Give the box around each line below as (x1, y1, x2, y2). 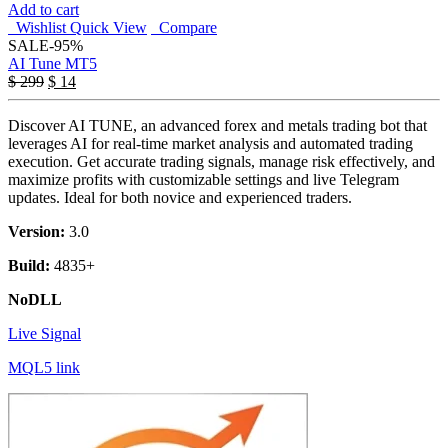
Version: (8, 223, 65, 241)
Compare (151, 19, 217, 37)
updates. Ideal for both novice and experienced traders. (8, 189, 352, 207)
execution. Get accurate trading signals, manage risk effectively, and (8, 153, 435, 171)
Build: (8, 257, 50, 275)
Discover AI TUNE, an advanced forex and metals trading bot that (8, 117, 427, 135)
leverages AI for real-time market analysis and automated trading (8, 135, 413, 153)
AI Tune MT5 (8, 55, 97, 73)
